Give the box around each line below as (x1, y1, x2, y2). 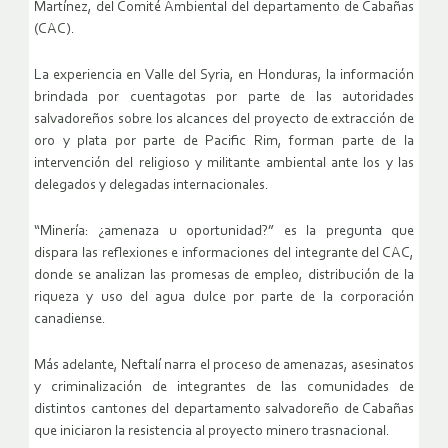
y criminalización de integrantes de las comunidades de (34, 379, 414, 395)
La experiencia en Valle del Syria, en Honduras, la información (34, 67, 414, 83)
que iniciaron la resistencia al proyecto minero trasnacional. (34, 423, 390, 439)
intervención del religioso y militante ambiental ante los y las (34, 155, 414, 171)
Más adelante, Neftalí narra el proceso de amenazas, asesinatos (34, 357, 414, 373)
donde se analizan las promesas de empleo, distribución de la (34, 267, 414, 283)
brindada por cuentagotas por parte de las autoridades (34, 89, 414, 105)
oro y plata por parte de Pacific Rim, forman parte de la (34, 133, 414, 149)
